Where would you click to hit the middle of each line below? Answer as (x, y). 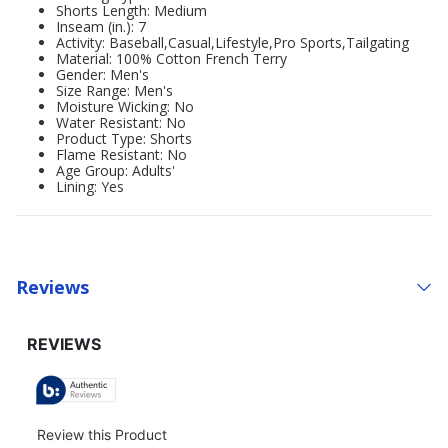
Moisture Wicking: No (125, 106)
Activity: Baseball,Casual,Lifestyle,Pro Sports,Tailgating (232, 42)
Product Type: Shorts (124, 138)
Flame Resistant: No (121, 154)
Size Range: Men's (114, 90)
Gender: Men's (102, 74)
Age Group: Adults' (115, 170)
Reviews (52, 286)
